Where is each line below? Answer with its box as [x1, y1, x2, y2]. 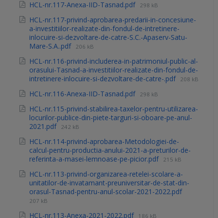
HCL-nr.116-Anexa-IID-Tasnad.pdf [29, 89, 137, 99]
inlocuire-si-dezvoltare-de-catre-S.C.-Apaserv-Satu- [29, 33, 187, 42]
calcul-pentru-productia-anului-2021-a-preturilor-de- [29, 145, 191, 155]
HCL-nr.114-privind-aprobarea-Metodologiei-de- [29, 137, 179, 146]
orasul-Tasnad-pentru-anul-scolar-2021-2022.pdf [29, 187, 182, 197]
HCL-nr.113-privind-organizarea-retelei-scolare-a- [29, 169, 183, 179]
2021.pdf [29, 122, 58, 131]
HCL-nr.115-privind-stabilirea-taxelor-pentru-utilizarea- [29, 104, 198, 114]
